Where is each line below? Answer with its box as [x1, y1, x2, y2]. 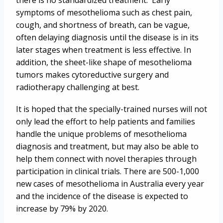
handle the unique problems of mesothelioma [16, 128, 187, 140]
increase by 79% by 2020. [16, 203, 108, 215]
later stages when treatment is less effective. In [16, 44, 191, 56]
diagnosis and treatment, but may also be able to [16, 141, 199, 152]
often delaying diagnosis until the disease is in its [16, 32, 199, 43]
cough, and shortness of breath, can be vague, [16, 19, 190, 31]
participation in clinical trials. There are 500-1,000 [16, 166, 199, 177]
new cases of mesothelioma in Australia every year [16, 178, 204, 190]
